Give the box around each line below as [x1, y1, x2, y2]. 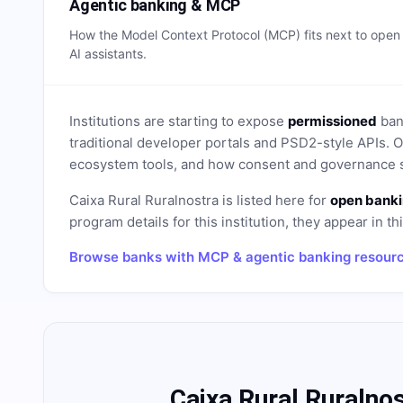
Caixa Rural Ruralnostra [69, 192, 219, 209]
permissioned [288, 112, 377, 130]
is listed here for [219, 192, 330, 209]
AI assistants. [69, 46, 147, 61]
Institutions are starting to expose [69, 112, 288, 130]
